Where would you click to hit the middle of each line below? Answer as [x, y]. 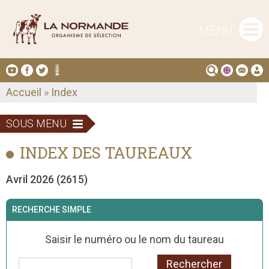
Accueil [24, 92]
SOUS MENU [36, 124]
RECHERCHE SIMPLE [52, 210]
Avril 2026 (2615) [47, 180]
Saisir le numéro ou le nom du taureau [134, 240]
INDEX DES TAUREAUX [106, 153]
